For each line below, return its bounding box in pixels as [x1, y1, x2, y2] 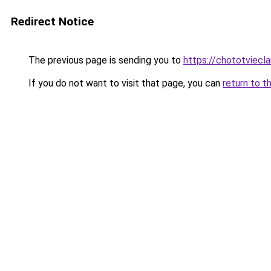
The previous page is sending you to [26, 54, 183, 66]
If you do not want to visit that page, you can [26, 77, 223, 89]
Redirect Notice [11, 15, 94, 28]
